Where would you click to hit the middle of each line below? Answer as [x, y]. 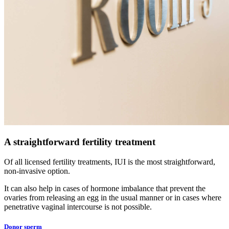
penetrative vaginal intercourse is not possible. [78, 207]
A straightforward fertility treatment [80, 142]
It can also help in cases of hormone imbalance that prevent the [105, 188]
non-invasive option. [37, 171]
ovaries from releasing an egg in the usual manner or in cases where [113, 198]
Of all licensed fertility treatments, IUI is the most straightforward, [110, 162]
